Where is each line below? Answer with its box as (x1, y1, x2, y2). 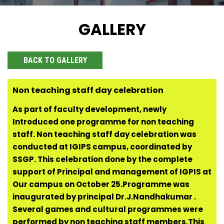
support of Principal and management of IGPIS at (12, 166, 211, 177)
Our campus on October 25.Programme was (12, 179, 189, 190)
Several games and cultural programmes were (12, 204, 203, 215)
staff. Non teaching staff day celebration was (12, 129, 196, 140)
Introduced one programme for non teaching (12, 116, 194, 127)
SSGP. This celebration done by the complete (12, 154, 192, 165)
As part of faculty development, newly (12, 104, 166, 115)
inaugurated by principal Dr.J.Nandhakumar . (12, 191, 196, 202)
